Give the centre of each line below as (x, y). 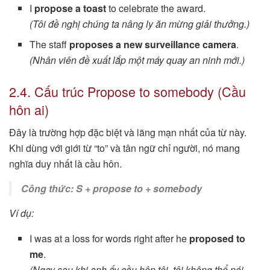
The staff (50, 44)
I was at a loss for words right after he (110, 239)
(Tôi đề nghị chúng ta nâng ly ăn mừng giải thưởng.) (140, 24)
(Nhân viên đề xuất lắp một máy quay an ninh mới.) (137, 60)
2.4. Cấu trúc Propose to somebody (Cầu (127, 91)
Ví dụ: (21, 213)
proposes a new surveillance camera (153, 44)
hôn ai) (29, 109)
